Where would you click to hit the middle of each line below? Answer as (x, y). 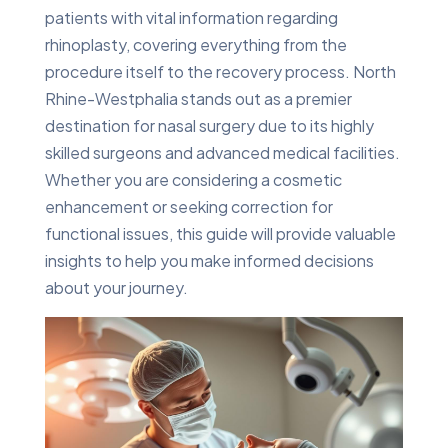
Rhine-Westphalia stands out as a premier (198, 98)
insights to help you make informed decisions (209, 260)
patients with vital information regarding (191, 17)
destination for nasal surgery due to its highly (209, 125)
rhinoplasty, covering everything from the (195, 44)
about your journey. (116, 287)
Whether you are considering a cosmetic (193, 179)
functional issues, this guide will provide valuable (220, 233)
